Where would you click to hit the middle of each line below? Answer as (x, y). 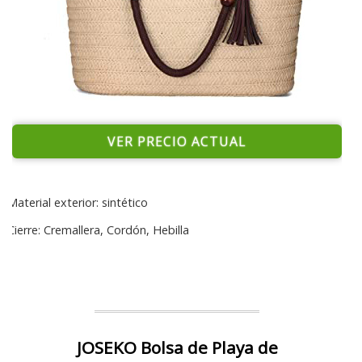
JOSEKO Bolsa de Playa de (177, 347)
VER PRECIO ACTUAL (177, 141)
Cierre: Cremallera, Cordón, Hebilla (97, 230)
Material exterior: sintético (76, 202)
